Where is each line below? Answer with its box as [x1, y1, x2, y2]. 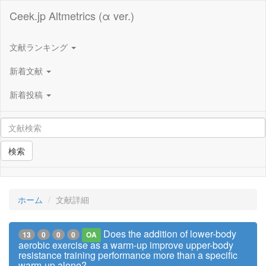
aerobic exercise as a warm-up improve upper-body [18, 238, 233, 252]
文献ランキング [9, 40, 70, 53]
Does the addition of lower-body [103, 227, 237, 240]
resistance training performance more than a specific [18, 248, 237, 262]
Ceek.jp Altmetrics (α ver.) [9, 8, 134, 23]
